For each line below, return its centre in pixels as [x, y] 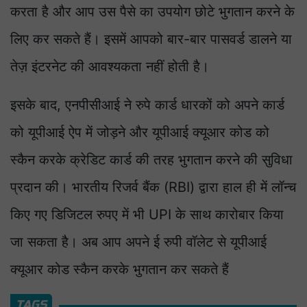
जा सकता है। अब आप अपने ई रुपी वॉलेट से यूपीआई [138, 242]
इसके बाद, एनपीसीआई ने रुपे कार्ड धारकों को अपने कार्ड [147, 105]
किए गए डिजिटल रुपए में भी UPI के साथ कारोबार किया [147, 215]
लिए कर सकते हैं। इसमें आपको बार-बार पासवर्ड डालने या [151, 39]
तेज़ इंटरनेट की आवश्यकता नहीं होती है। [110, 67]
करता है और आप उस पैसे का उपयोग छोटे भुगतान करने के [152, 12]
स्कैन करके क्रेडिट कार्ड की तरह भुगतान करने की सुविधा [151, 160]
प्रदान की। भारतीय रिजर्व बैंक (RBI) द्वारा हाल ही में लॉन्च [153, 187]
